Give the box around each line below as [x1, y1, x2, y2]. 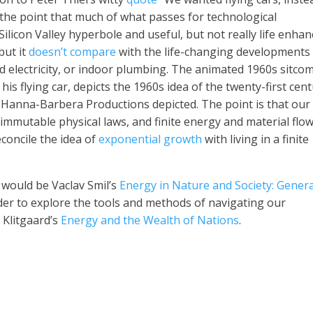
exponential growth [99, 131, 203, 147]
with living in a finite [202, 131, 310, 147]
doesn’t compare [29, 44, 117, 59]
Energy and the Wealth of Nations [61, 212, 240, 228]
